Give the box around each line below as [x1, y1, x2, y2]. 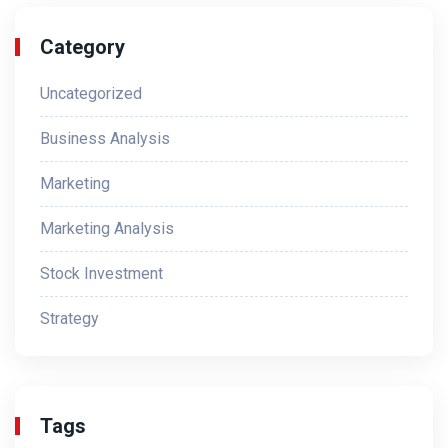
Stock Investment [40, 264, 163, 284]
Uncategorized [40, 84, 142, 104]
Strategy [40, 309, 99, 329]
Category [40, 35, 125, 60]
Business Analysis [40, 129, 170, 149]
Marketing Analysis [40, 219, 174, 239]
